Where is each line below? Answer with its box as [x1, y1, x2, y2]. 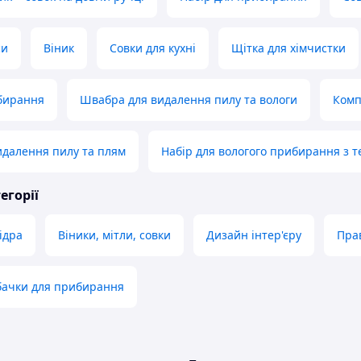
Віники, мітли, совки [58, 227, 171, 243]
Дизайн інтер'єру [206, 227, 301, 243]
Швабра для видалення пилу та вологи [80, 92, 297, 108]
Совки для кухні [110, 40, 196, 56]
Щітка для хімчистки [231, 40, 346, 56]
